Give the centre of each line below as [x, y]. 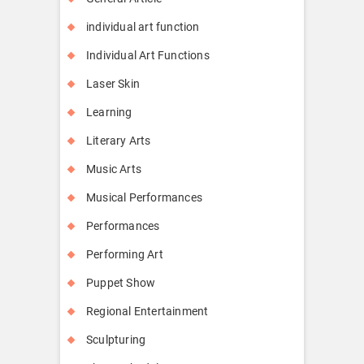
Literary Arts [119, 140]
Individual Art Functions [148, 55]
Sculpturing [116, 339]
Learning [109, 112]
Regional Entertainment [147, 311]
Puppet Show [121, 282]
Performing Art [125, 254]
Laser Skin [113, 83]
